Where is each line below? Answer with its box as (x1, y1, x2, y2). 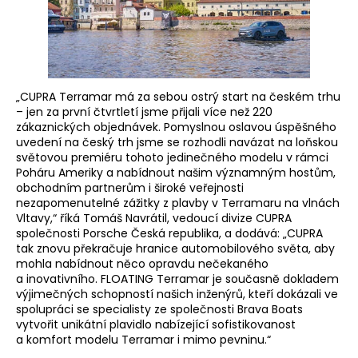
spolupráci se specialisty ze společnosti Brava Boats (16, 301, 303, 318)
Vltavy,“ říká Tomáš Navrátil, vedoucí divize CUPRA (16, 210, 292, 227)
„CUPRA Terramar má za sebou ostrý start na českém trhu (16, 89, 340, 105)
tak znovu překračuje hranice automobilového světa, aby (16, 241, 335, 257)
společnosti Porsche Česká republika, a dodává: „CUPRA (16, 225, 323, 242)
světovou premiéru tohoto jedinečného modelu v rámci (16, 149, 328, 166)
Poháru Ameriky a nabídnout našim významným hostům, (16, 165, 336, 181)
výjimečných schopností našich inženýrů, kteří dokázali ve (16, 286, 338, 303)
